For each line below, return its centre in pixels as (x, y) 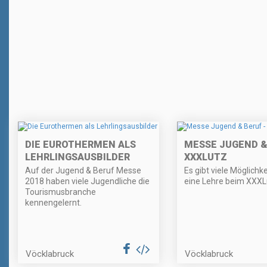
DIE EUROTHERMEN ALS (80, 145)
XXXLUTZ (205, 157)
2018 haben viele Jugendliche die (87, 181)
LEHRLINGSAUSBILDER (77, 157)
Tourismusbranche (60, 192)
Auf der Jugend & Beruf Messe (83, 171)
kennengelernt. (53, 203)
